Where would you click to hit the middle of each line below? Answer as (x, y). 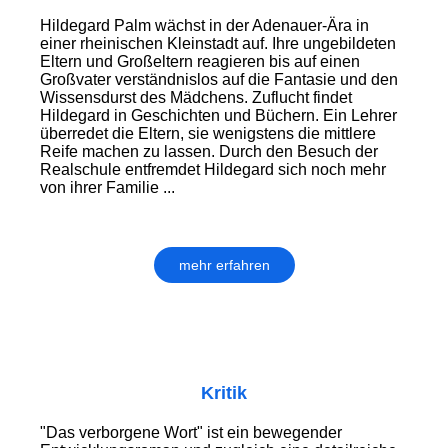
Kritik (224, 393)
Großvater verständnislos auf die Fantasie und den (219, 80)
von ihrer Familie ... (107, 188)
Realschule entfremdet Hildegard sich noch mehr (213, 170)
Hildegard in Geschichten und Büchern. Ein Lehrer (218, 116)
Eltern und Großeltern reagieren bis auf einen (200, 62)
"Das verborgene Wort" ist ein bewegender (191, 433)
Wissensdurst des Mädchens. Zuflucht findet (196, 98)
